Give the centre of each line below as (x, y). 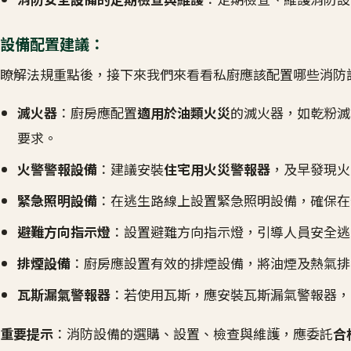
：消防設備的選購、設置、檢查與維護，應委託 (193, 333)
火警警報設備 (58, 169)
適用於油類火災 (184, 113)
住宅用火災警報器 (217, 169)
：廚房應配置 (98, 113)
